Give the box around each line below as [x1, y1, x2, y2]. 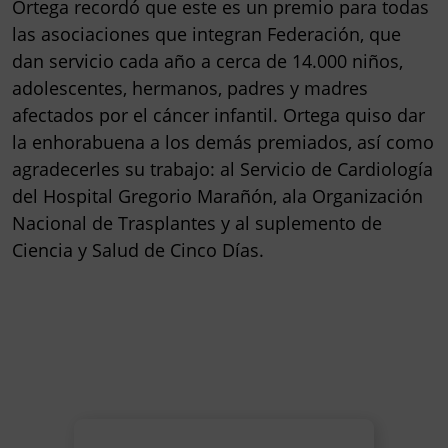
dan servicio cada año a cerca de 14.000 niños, [12, 48, 403, 73]
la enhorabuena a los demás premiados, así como [12, 129, 434, 154]
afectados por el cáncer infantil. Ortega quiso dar [12, 102, 425, 127]
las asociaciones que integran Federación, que [12, 21, 401, 46]
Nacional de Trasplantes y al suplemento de [12, 210, 382, 235]
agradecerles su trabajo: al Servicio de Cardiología [12, 156, 433, 181]
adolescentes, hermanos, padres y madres [12, 75, 368, 100]
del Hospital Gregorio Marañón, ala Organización [12, 183, 423, 208]
